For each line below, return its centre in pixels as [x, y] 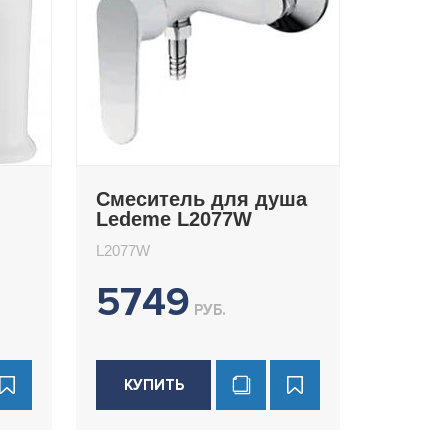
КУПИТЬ [153, 385]
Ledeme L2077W [174, 219]
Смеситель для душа [201, 199]
